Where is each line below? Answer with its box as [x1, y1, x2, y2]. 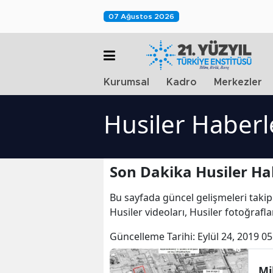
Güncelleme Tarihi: [110, 230, 197, 243]
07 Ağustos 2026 [108, 13, 174, 20]
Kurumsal [104, 77, 149, 87]
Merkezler [214, 77, 262, 87]
